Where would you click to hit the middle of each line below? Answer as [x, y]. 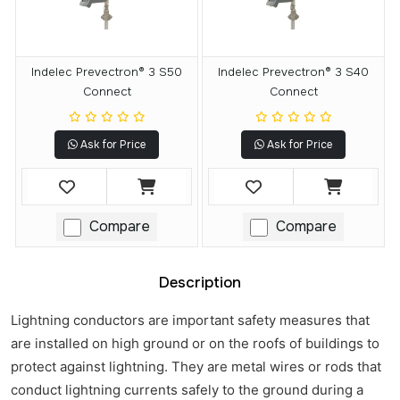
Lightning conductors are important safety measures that [190, 321]
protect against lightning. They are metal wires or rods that [196, 367]
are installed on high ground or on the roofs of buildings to [195, 344]
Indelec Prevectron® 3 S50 [107, 72]
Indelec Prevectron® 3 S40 [293, 72]
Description [200, 283]
